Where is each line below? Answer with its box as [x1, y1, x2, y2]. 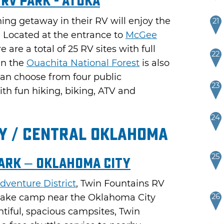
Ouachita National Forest [26, 57, 139, 68]
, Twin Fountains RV [76, 177, 164, 189]
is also [139, 57, 169, 68]
